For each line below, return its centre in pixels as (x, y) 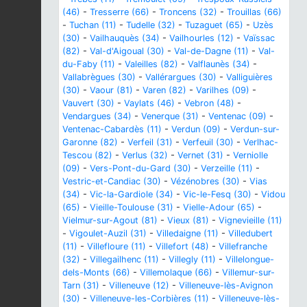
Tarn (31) (81, 285)
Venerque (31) (170, 116)
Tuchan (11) (93, 25)
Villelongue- (250, 259)
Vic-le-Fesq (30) (217, 194)
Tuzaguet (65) (214, 25)
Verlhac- (261, 142)
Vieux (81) (188, 220)
